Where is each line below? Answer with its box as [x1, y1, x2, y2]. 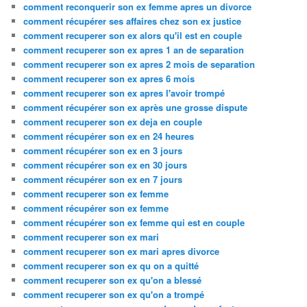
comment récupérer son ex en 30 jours [23, 158, 188, 171]
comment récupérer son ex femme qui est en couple [23, 215, 245, 229]
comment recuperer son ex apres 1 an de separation [23, 42, 245, 56]
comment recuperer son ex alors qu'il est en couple [23, 28, 243, 42]
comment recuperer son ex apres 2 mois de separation [23, 57, 256, 71]
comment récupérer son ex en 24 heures [23, 129, 195, 143]
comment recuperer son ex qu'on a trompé [23, 287, 205, 301]
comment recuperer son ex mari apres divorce [23, 244, 220, 258]
